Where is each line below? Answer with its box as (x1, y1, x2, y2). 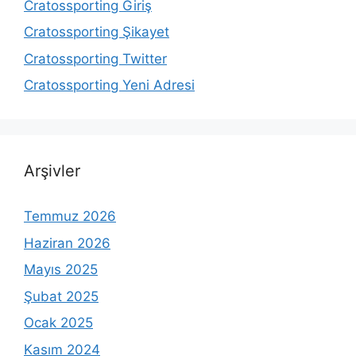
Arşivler (24, 161, 80, 181)
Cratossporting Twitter (24, 50, 167, 67)
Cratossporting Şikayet (24, 24, 169, 41)
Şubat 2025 (24, 288, 99, 304)
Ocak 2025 (24, 315, 93, 331)
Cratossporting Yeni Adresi (24, 77, 195, 94)
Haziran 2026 (24, 234, 110, 251)
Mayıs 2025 (24, 261, 98, 278)
